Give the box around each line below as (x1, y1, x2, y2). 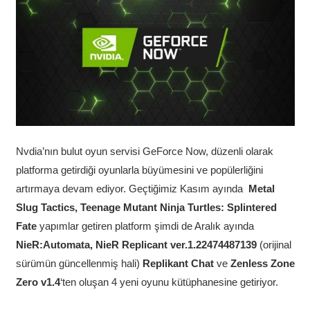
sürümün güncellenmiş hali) (15, 257, 143, 269)
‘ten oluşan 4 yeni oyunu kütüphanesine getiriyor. (60, 275, 278, 288)
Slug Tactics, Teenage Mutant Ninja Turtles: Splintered (15, 201, 277, 213)
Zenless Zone (230, 257, 295, 269)
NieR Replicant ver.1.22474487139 (95, 238, 259, 250)
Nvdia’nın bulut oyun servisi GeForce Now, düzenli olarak (15, 145, 273, 157)
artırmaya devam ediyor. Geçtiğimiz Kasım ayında (15, 182, 248, 194)
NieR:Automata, (15, 238, 93, 250)
